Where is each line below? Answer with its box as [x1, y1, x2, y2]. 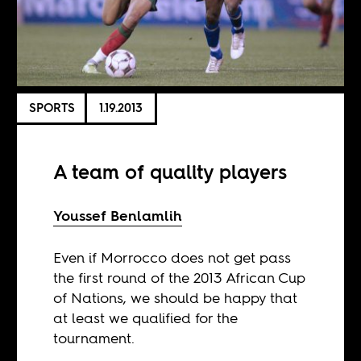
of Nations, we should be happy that [53, 287, 298, 308]
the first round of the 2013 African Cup [53, 267, 306, 288]
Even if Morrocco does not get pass [53, 247, 292, 268]
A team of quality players [53, 158, 288, 185]
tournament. [53, 327, 135, 348]
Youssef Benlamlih [53, 205, 183, 226]
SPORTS [29, 99, 76, 117]
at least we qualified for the [53, 307, 239, 328]
